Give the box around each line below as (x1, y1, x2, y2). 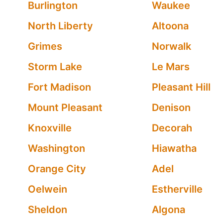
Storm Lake (28, 61, 82, 73)
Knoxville (28, 122, 72, 134)
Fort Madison (28, 81, 91, 93)
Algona (151, 204, 185, 216)
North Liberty (28, 20, 93, 32)
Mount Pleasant (28, 102, 103, 113)
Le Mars (151, 61, 190, 73)
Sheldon (28, 204, 67, 216)
